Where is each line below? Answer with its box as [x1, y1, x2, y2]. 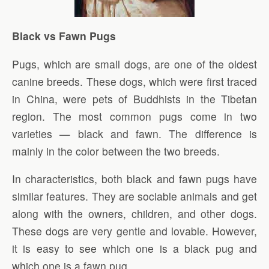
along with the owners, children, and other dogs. [12, 206, 257, 222]
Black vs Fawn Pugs [12, 28, 116, 44]
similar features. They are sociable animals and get [12, 189, 257, 204]
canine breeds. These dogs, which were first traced [12, 73, 257, 89]
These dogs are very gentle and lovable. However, [12, 223, 257, 239]
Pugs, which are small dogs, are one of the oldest [12, 56, 257, 71]
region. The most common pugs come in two [12, 108, 257, 124]
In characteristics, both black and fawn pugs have [12, 171, 257, 187]
